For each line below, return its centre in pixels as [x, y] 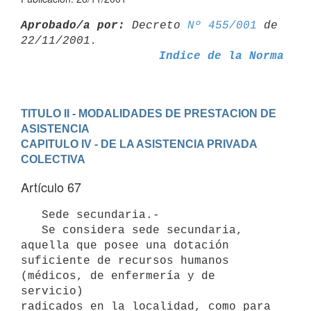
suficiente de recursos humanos [125, 261]
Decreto [156, 25]
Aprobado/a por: [73, 25]
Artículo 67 [51, 187]
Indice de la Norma [221, 56]
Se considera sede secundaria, [31, 230]
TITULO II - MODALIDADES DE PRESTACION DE [149, 113]
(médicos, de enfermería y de [118, 276]
